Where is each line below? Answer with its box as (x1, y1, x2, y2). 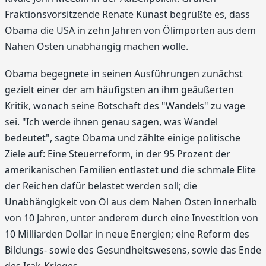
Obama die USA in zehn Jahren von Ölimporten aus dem (5, 24, 256, 37)
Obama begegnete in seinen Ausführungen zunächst (5, 66, 243, 80)
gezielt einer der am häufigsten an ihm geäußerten (5, 83, 234, 96)
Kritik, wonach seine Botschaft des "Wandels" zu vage (5, 99, 245, 112)
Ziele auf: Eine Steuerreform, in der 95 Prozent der (5, 147, 230, 160)
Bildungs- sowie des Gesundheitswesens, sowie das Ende (5, 243, 261, 256)
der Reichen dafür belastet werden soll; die (5, 179, 197, 192)
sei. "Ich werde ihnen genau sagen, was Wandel (5, 115, 218, 128)
